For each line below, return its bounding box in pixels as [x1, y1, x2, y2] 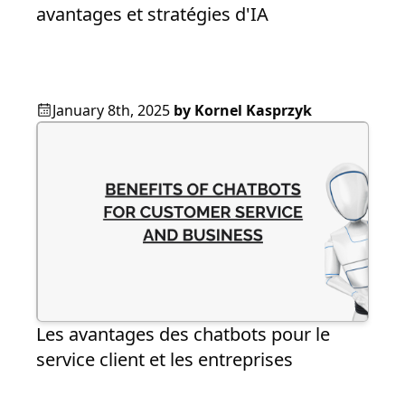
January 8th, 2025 [52, 100, 170, 121]
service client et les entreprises [36, 347, 293, 372]
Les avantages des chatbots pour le [36, 322, 330, 347]
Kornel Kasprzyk [194, 100, 312, 121]
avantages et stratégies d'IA [36, 2, 268, 27]
